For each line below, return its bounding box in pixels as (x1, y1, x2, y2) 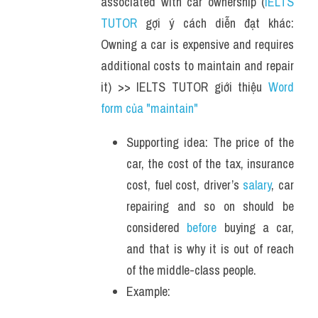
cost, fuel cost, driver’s (126, 176, 243, 194)
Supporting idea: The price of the (126, 133, 294, 151)
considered (126, 219, 187, 236)
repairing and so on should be (126, 197, 294, 215)
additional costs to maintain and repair (101, 57, 294, 75)
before (187, 219, 217, 236)
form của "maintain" (101, 99, 201, 117)
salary (243, 176, 272, 194)
